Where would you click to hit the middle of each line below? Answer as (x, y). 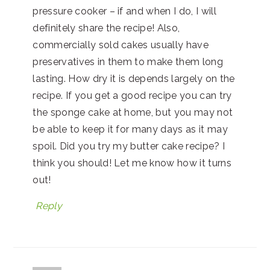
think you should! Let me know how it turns (132, 163)
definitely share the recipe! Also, (106, 28)
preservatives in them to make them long (128, 61)
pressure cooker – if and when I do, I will (124, 11)
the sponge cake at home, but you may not (133, 112)
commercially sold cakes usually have (121, 45)
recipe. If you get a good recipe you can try (132, 95)
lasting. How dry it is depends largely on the (134, 78)
